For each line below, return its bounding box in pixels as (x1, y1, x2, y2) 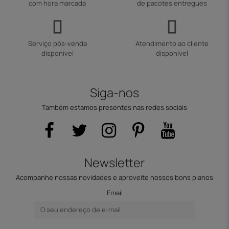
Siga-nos (90, 84, 139, 101)
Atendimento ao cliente (135, 39, 209, 49)
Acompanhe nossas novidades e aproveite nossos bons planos (16, 173, 213, 182)
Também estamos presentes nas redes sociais (42, 103, 187, 112)
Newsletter (84, 154, 145, 171)
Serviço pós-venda (28, 39, 87, 49)
